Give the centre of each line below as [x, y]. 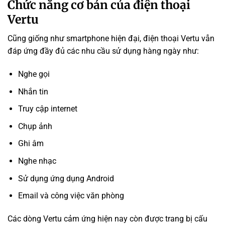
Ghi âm [31, 144]
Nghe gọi [34, 74]
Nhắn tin [33, 91]
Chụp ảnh [35, 126]
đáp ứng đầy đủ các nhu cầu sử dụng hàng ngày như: [103, 51]
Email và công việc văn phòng [71, 196]
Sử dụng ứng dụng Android [66, 178]
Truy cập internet [47, 109]
